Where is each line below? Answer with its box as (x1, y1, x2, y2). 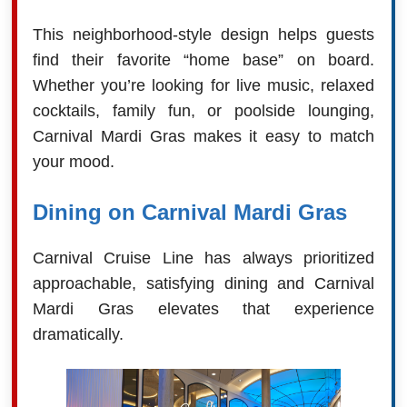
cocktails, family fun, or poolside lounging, (32, 102, 375, 121)
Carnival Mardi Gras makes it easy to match (32, 127, 375, 146)
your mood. (32, 153, 114, 172)
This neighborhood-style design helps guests (32, 25, 375, 45)
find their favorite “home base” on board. (32, 51, 375, 70)
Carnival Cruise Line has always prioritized (32, 249, 375, 268)
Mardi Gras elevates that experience (32, 300, 375, 319)
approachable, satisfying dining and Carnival (32, 274, 375, 293)
